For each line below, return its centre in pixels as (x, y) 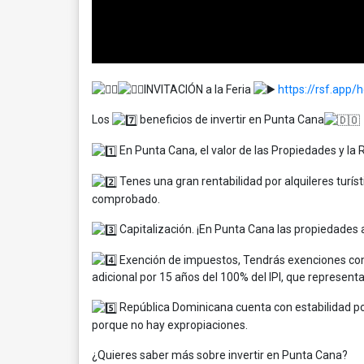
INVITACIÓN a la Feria (199, 89)
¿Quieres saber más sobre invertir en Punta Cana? (220, 355)
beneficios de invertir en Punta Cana (231, 120)
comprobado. (126, 199)
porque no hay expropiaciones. (170, 325)
